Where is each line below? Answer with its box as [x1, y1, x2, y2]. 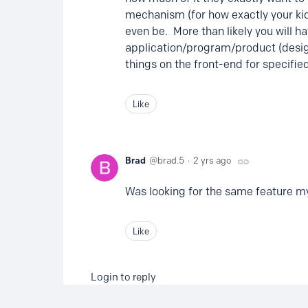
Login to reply [91, 270, 156, 283]
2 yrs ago [193, 155, 231, 166]
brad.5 [157, 155, 184, 166]
